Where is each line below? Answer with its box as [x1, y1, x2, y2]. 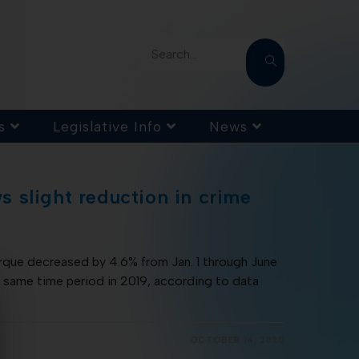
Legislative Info [53, 117, 162, 135]
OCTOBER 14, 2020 [189, 335, 284, 346]
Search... [151, 46, 197, 63]
